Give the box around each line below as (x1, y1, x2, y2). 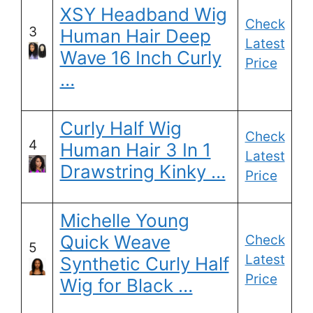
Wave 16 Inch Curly (59, 47, 221, 69)
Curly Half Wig (59, 117, 182, 140)
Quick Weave (59, 231, 170, 254)
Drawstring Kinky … (59, 161, 226, 183)
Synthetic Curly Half (59, 253, 229, 275)
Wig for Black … (59, 275, 193, 297)
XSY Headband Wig (59, 3, 227, 26)
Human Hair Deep (59, 25, 211, 48)
